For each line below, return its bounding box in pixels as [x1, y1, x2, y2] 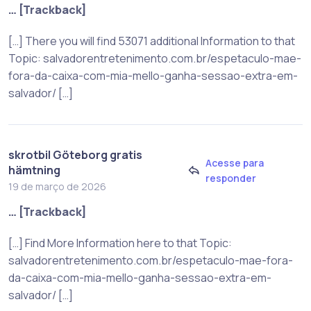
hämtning [8, 162, 60, 178]
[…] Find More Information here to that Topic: [8, 235, 232, 251]
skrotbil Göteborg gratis [8, 146, 142, 162]
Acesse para [205, 156, 264, 170]
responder [205, 171, 256, 185]
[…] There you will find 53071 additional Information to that [8, 33, 295, 49]
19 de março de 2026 [8, 179, 106, 193]
